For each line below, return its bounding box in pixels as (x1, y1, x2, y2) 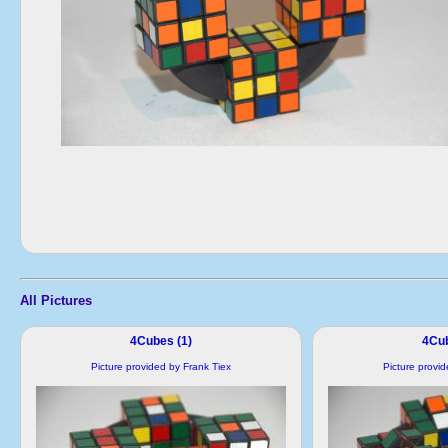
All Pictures (20, 292, 92, 308)
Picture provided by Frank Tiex (91, 360, 231, 372)
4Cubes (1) (130, 333, 192, 348)
